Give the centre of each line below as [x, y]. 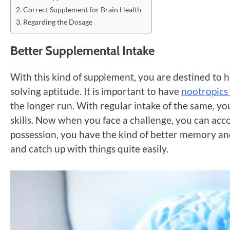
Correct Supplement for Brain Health [82, 9]
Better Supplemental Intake [82, 50]
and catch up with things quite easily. [90, 148]
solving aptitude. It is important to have [96, 91]
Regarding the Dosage [58, 22]
